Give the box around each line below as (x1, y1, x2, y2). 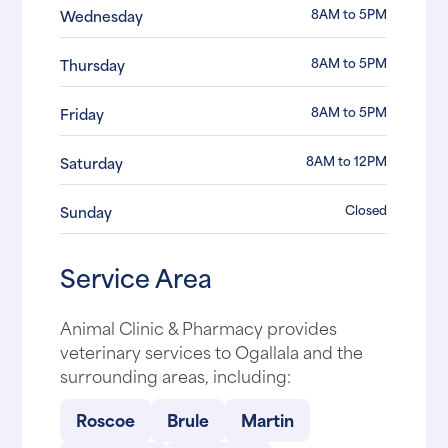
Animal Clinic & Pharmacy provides (60, 313, 338, 340)
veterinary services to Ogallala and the (60, 337, 364, 364)
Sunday (60, 200, 113, 224)
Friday (60, 102, 105, 126)
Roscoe (76, 406, 136, 433)
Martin (241, 406, 295, 433)
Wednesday (60, 4, 144, 28)
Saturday (60, 151, 124, 175)
